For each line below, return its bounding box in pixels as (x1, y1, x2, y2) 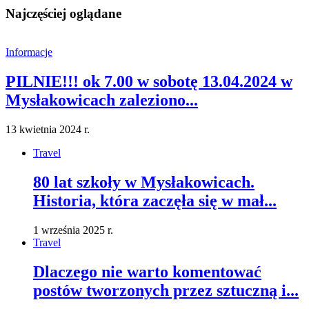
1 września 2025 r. (33, 224, 113, 237)
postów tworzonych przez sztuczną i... (33, 281, 299, 299)
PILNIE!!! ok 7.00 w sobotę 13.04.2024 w (6, 72, 292, 91)
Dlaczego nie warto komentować (33, 262, 261, 281)
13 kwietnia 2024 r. (6, 123, 90, 136)
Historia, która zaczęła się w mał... (33, 192, 277, 210)
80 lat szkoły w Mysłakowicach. (33, 173, 255, 192)
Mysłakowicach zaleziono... (6, 91, 198, 110)
